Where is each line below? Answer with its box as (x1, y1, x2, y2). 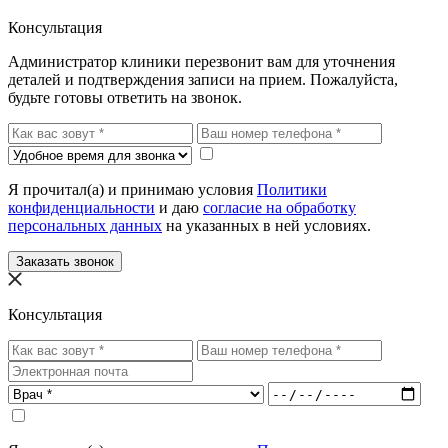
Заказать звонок (16, 254, 114, 270)
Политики (257, 181, 327, 199)
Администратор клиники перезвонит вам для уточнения (8, 53, 395, 71)
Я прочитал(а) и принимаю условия (8, 181, 257, 199)
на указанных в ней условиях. (162, 217, 371, 235)
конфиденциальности (8, 199, 155, 217)
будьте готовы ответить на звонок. (8, 89, 242, 107)
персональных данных (8, 217, 162, 235)
